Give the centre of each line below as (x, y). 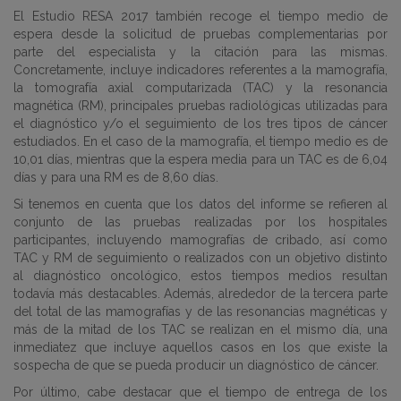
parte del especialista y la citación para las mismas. (200, 52)
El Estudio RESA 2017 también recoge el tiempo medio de (200, 16)
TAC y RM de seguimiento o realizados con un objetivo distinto (200, 258)
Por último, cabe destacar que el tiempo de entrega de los (200, 392)
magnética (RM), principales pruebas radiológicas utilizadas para (200, 106)
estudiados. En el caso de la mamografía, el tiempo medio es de (200, 141)
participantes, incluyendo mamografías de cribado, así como (200, 240)
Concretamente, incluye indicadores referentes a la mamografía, (200, 70)
